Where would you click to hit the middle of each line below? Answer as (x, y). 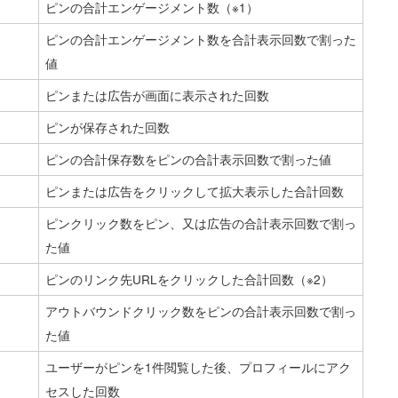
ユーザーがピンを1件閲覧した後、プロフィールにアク (198, 367)
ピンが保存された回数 (107, 127)
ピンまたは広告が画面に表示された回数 (157, 96)
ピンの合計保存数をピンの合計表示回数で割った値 (188, 159)
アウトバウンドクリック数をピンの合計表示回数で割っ (200, 311)
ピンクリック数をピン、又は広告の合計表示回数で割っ (200, 223)
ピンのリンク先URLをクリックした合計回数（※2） (189, 279)
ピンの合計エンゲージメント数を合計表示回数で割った (200, 40)
